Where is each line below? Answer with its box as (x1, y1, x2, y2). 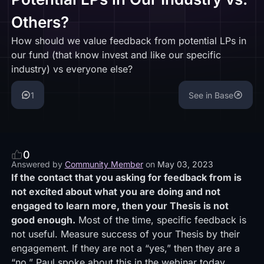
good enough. (11, 214, 75, 226)
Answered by (11, 159, 62, 169)
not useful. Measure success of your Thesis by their (11, 228, 240, 240)
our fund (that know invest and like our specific (11, 49, 221, 61)
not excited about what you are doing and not (11, 186, 220, 197)
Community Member (64, 159, 143, 169)
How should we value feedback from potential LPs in (11, 35, 246, 47)
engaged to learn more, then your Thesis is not (11, 200, 229, 212)
